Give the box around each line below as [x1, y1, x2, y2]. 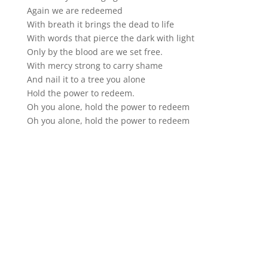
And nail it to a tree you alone [26, 74, 145, 86]
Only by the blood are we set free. [26, 46, 163, 58]
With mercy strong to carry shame [26, 60, 163, 72]
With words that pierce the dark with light [26, 32, 194, 44]
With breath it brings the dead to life [26, 19, 174, 31]
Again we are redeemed [26, 5, 123, 17]
